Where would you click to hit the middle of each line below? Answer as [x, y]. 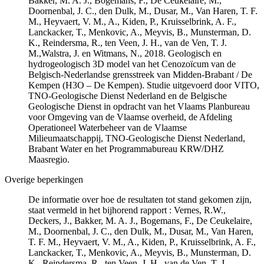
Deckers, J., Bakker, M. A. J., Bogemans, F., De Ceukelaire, [140, 220]
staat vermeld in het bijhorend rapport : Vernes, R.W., [127, 210]
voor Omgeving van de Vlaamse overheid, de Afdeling [130, 117]
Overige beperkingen [44, 179]
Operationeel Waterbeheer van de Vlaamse [108, 127]
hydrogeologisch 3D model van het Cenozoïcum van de [132, 64]
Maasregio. [49, 159]
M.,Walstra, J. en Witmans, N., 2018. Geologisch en [125, 53]
